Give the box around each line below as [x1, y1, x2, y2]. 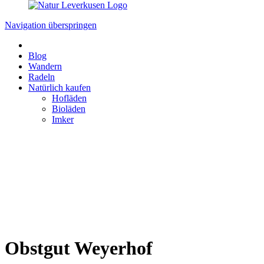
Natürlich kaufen [28, 82, 91, 93]
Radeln [28, 72, 55, 82]
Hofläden [52, 93, 87, 103]
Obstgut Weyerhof [5, 237, 153, 259]
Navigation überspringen [5, 20, 97, 30]
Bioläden [52, 104, 85, 114]
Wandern [28, 61, 62, 71]
